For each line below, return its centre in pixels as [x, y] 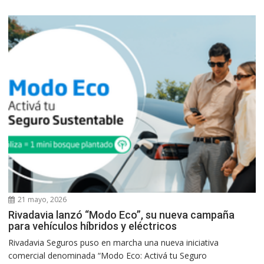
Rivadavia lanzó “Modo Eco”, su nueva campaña [122, 214]
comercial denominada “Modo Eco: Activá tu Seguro [108, 255]
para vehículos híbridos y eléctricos [93, 226]
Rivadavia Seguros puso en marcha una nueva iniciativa [114, 242]
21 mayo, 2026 [42, 199]
